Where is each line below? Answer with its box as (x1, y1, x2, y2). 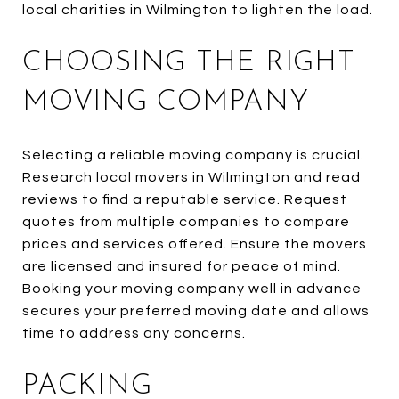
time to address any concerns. (22, 325, 246, 340)
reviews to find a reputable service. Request (22, 191, 347, 207)
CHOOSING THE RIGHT (22, 48, 355, 77)
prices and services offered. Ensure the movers (22, 236, 367, 251)
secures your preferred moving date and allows (22, 303, 370, 318)
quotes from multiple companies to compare (22, 214, 350, 229)
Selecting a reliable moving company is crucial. (22, 147, 364, 162)
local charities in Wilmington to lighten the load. (22, 2, 373, 17)
